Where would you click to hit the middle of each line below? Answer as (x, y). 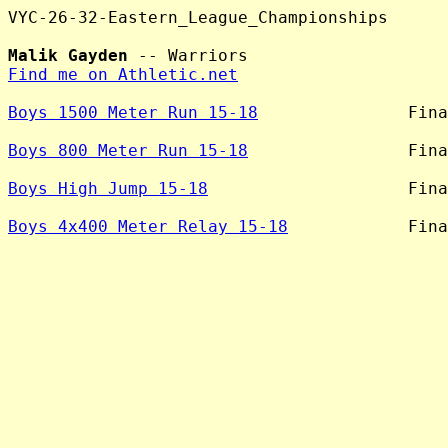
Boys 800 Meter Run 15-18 (128, 150)
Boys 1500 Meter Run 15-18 (133, 112)
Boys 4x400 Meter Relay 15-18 (148, 226)
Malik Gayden (68, 55)
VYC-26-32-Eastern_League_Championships (198, 17)
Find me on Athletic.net (123, 74)
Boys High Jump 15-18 (108, 188)
